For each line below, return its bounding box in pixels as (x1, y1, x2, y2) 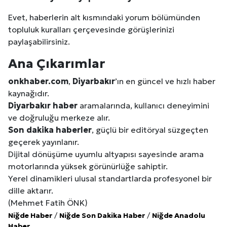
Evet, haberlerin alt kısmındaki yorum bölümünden (8, 12, 200, 22)
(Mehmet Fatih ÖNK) (8, 197, 88, 208)
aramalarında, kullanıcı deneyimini (78, 100, 209, 110)
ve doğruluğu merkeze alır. (8, 112, 110, 123)
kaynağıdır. (8, 88, 49, 98)
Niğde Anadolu (152, 210, 205, 220)
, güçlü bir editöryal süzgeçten (92, 124, 208, 135)
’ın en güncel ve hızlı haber (115, 75, 215, 86)
